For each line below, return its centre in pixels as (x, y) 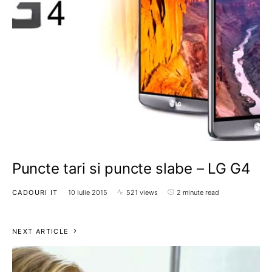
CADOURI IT (35, 192)
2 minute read (198, 192)
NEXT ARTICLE (41, 231)
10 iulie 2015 (87, 192)
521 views (142, 192)
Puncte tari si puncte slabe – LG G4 (131, 168)
